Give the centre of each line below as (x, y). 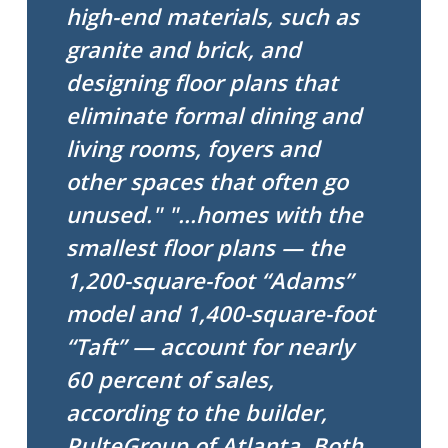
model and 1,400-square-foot (221, 313)
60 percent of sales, (170, 379)
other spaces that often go (207, 181)
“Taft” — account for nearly (210, 346)
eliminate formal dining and (214, 115)
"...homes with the (266, 214)
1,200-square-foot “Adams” (210, 280)
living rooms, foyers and (193, 148)
